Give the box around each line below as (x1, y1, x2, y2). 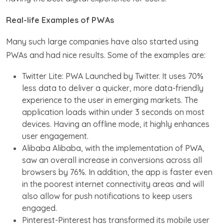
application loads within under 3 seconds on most (22, 106, 204, 117)
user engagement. (22, 130, 88, 141)
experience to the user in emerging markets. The (22, 94, 198, 105)
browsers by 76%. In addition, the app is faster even (22, 166, 212, 177)
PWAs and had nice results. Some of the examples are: (6, 49, 205, 60)
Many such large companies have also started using (6, 36, 198, 46)
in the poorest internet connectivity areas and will (22, 178, 204, 189)
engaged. (22, 202, 57, 213)
